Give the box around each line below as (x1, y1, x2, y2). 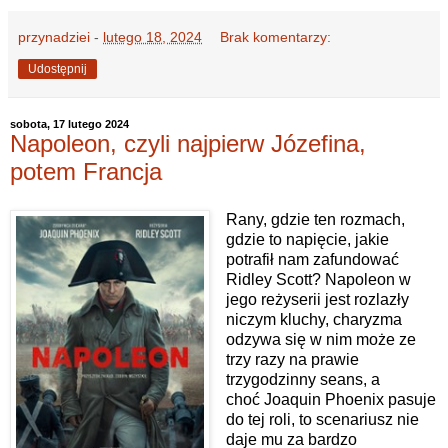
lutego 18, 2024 (103, 28, 202, 45)
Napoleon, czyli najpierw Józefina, (10, 129, 366, 157)
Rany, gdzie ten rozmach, (225, 210, 405, 228)
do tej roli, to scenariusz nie (225, 410, 419, 428)
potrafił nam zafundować (225, 250, 399, 268)
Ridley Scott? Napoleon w (225, 270, 411, 288)
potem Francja (10, 157, 162, 185)
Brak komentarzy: (220, 28, 332, 45)
